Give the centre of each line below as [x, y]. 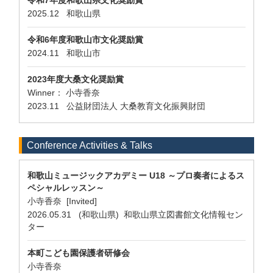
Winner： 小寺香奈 [64, 93]
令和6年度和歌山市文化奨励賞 [85, 40]
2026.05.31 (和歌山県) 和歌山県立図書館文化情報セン [135, 214]
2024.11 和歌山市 [66, 53]
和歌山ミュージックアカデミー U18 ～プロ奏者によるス [136, 175]
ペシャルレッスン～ [66, 188]
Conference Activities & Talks [90, 145]
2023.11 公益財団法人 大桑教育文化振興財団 [119, 106]
